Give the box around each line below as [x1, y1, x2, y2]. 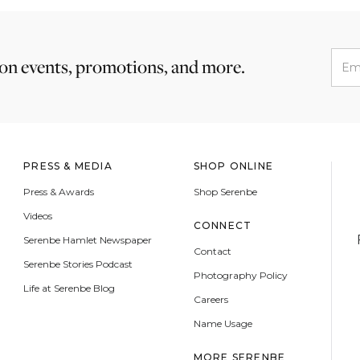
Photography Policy [193, 269, 288, 281]
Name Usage [193, 317, 252, 329]
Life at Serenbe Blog [23, 282, 116, 294]
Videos [23, 210, 53, 222]
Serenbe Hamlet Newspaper [23, 234, 153, 246]
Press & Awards [23, 186, 95, 198]
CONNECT [193, 219, 252, 231]
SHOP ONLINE [193, 160, 273, 172]
